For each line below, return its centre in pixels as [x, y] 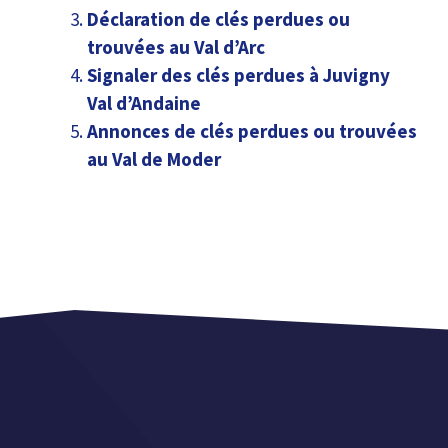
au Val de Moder [154, 159]
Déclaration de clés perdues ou [218, 19]
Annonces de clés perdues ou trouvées [252, 131]
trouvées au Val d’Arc [176, 47]
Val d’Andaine [144, 103]
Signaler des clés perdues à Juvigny [238, 75]
